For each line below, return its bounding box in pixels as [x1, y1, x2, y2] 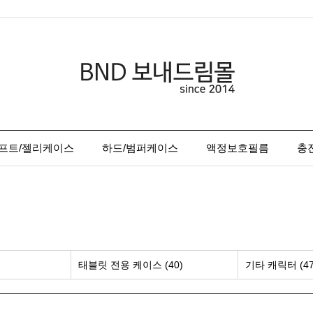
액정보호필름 [206, 143, 269, 154]
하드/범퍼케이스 [102, 143, 178, 154]
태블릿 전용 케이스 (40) [78, 259, 183, 270]
